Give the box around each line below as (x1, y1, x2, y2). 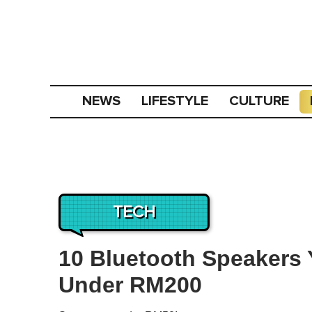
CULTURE (229, 93, 290, 109)
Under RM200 (58, 272, 202, 297)
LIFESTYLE (141, 93, 209, 109)
